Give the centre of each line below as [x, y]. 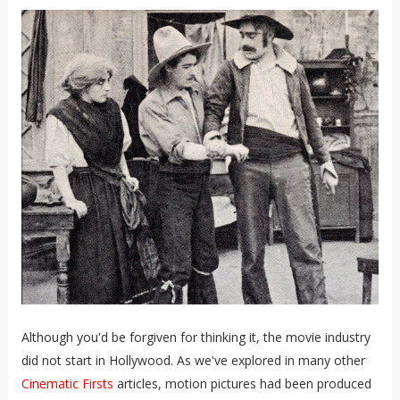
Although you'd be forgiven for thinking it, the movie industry [196, 337]
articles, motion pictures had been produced [242, 384]
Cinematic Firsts [67, 384]
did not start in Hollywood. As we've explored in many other [193, 361]
